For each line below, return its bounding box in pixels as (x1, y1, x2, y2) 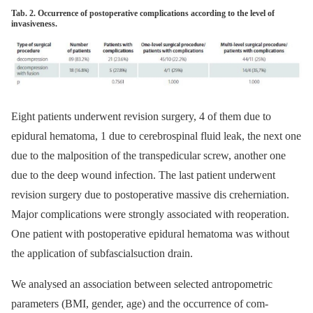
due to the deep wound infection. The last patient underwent (11, 168, 275, 181)
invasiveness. (11, 18, 57, 29)
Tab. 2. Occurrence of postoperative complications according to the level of (11, 8, 275, 18)
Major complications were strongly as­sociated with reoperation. (11, 208, 289, 220)
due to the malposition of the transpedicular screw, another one (11, 149, 286, 161)
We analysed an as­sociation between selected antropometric (11, 277, 272, 290)
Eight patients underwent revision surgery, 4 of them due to (11, 110, 271, 122)
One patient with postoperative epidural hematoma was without (11, 227, 289, 240)
